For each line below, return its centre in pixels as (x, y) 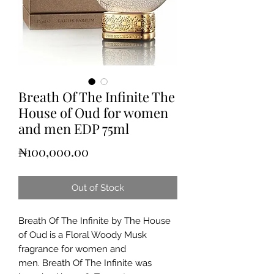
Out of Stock (98, 188)
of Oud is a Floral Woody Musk (83, 235)
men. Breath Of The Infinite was (85, 263)
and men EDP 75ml (74, 128)
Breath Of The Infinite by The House (94, 221)
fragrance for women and (72, 249)
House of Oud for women (93, 113)
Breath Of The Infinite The (97, 97)
